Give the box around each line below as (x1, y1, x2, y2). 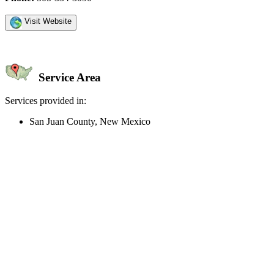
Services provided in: (5, 95, 86, 106)
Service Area (35, 70, 101, 84)
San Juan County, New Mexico (29, 116, 150, 127)
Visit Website (22, 16, 72, 26)
